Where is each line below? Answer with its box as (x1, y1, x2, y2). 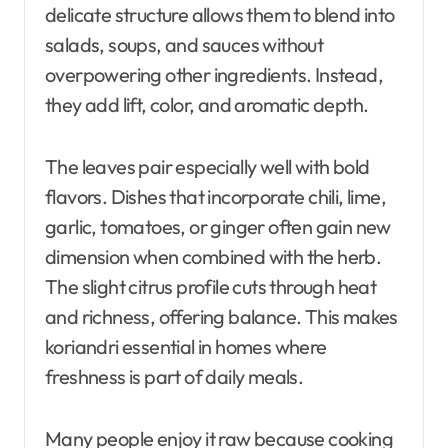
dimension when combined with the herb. (45, 243, 382, 269)
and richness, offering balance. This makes (45, 303, 398, 329)
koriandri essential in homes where (45, 333, 327, 359)
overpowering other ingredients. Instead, (45, 61, 383, 87)
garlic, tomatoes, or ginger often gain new (45, 213, 391, 239)
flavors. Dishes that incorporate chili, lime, (45, 183, 386, 209)
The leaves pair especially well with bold (45, 153, 370, 179)
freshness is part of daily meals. (45, 363, 304, 389)
